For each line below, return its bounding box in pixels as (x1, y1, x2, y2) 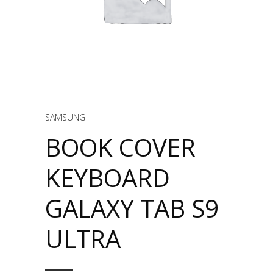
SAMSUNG (45, 112, 85, 123)
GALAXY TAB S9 (45, 191, 219, 225)
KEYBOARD (45, 161, 170, 194)
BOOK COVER (45, 130, 196, 164)
